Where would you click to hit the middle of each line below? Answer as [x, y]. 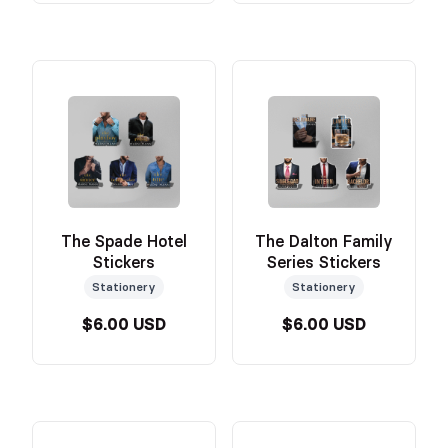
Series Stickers [324, 262]
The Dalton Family [324, 241]
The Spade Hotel [124, 241]
